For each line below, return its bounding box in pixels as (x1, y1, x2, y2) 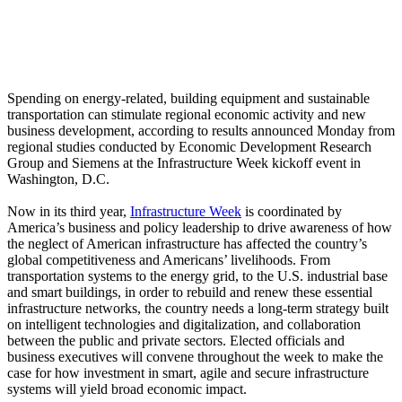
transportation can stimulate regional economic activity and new (7, 107, 366, 123)
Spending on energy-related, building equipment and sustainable (7, 91, 370, 107)
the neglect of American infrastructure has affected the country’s (7, 236, 367, 252)
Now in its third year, (7, 204, 130, 220)
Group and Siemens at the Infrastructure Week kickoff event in (7, 155, 361, 171)
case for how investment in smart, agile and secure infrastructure (7, 365, 369, 381)
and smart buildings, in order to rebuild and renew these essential (7, 284, 372, 301)
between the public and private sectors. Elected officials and (7, 333, 345, 349)
